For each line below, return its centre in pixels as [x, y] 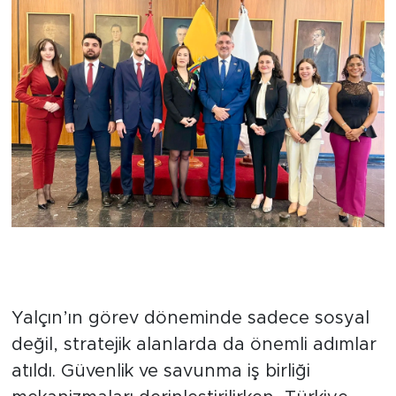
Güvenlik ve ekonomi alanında [179, 283]
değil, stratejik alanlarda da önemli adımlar [194, 372]
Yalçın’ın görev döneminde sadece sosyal [190, 345]
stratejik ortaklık [103, 311]
